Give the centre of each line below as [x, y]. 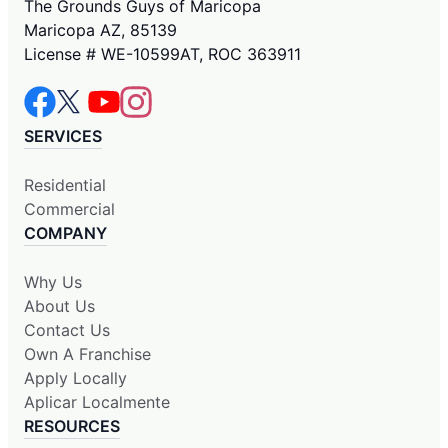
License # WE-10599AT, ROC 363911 [162, 54]
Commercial [69, 209]
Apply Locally [75, 378]
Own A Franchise [87, 354]
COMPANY [65, 233]
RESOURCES [72, 426]
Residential [65, 185]
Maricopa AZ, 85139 [100, 30]
